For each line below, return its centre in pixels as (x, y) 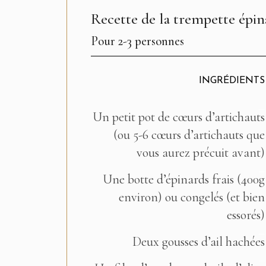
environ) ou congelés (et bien (191, 197)
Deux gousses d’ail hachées (198, 242)
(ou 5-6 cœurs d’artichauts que (189, 135)
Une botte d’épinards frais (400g (183, 179)
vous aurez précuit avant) (200, 153)
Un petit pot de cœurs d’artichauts (178, 117)
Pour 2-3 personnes (137, 41)
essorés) (246, 215)
